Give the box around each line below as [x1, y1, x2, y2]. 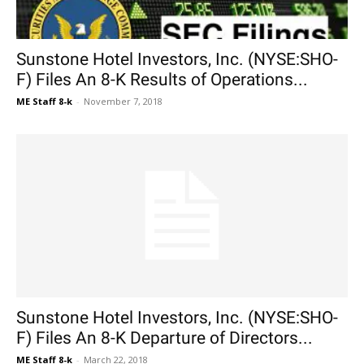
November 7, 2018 [84, 94, 162, 107]
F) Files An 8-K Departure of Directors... [16, 328, 313, 349]
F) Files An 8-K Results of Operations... [16, 69, 308, 89]
